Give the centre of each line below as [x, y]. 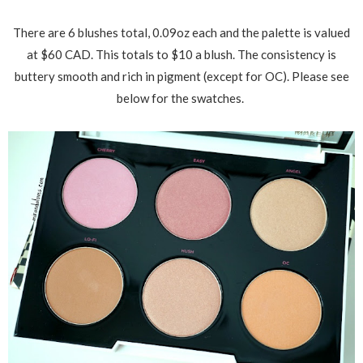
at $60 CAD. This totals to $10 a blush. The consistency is [181, 55]
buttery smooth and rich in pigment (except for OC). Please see [181, 77]
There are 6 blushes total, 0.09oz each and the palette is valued [181, 33]
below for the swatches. [181, 98]
